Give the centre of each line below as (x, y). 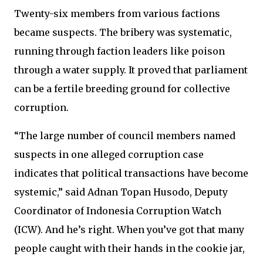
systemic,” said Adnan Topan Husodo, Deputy (121, 192)
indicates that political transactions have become (131, 173)
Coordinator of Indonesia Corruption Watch (118, 211)
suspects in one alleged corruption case (109, 155)
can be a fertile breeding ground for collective (122, 89)
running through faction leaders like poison (119, 51)
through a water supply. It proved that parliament (131, 70)
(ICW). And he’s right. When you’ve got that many (129, 230)
